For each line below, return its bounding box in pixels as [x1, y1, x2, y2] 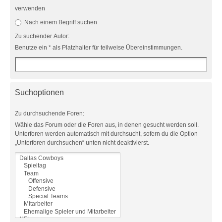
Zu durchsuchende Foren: [15, 110, 84, 117]
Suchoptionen [15, 88, 64, 97]
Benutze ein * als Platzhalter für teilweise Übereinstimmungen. [15, 44, 182, 51]
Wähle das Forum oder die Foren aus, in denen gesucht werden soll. [15, 121, 199, 128]
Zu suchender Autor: [15, 33, 69, 40]
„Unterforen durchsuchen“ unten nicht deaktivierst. [15, 139, 149, 146]
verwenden [15, 5, 45, 12]
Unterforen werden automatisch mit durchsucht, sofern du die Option [15, 130, 198, 137]
